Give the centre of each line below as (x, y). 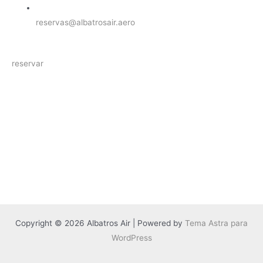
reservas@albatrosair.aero (86, 22)
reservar (28, 64)
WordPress (131, 238)
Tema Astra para (216, 223)
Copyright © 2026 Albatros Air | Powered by (100, 223)
